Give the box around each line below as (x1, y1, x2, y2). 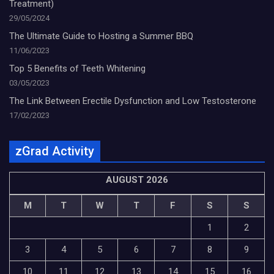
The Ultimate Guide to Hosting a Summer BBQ (9, 30, 193, 42)
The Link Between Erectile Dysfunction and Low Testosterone (9, 95, 256, 106)
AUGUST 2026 (106, 174, 168, 185)
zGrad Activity (15, 143, 94, 158)
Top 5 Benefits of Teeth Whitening (9, 62, 146, 74)
